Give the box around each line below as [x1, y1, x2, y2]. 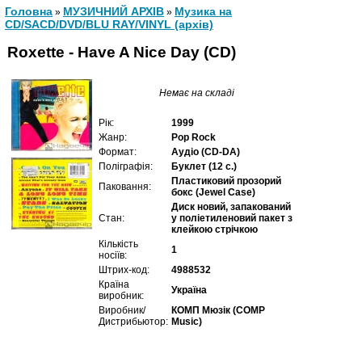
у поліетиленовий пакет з [171, 213, 293, 224]
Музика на [175, 5, 232, 18]
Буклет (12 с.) [171, 161, 237, 172]
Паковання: [99, 181, 151, 192]
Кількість [99, 238, 138, 250]
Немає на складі [158, 87, 234, 99]
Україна [171, 284, 207, 296]
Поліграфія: [99, 161, 153, 172]
